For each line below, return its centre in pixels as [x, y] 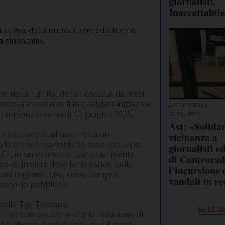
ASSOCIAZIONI [188, 105]
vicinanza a [193, 137]
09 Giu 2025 [184, 114]
